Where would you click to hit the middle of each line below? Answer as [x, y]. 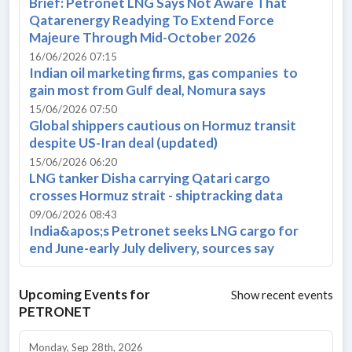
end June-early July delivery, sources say [152, 247]
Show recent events [282, 294]
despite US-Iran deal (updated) [123, 142]
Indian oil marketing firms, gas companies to [163, 72]
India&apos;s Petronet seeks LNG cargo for [164, 230]
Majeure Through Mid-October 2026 [142, 37]
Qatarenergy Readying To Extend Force [152, 20]
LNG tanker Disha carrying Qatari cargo [150, 178]
